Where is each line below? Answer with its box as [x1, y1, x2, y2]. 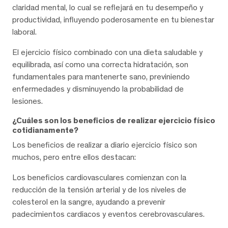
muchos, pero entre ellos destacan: [12, 152, 136, 162]
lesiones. [12, 96, 43, 106]
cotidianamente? [12, 125, 78, 135]
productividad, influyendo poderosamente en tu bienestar [12, 14, 214, 24]
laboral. [12, 26, 37, 37]
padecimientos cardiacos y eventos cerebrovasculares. [12, 209, 205, 219]
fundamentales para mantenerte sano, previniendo [12, 71, 190, 81]
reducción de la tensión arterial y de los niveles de [12, 184, 186, 194]
